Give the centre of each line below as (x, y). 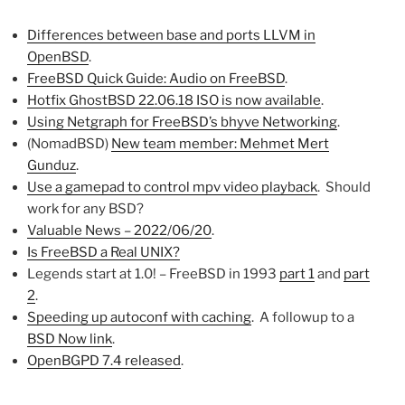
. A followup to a (303, 317)
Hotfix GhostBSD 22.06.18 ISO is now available (174, 100)
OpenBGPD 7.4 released (104, 360)
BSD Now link (70, 339)
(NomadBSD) (69, 143)
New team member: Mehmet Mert (220, 143)
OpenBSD (58, 57)
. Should (344, 187)
